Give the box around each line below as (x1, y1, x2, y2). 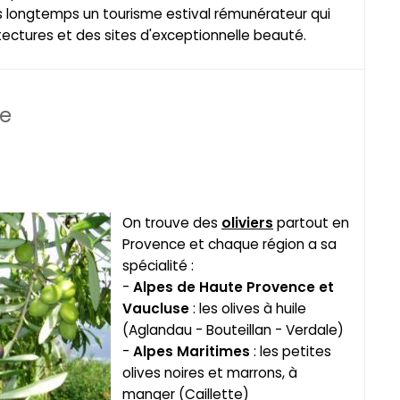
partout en (273, 213, 349, 233)
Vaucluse (122, 299, 189, 319)
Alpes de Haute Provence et (133, 278, 334, 297)
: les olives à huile (189, 299, 306, 319)
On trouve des (122, 213, 221, 233)
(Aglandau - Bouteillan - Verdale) (122, 321, 344, 340)
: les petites (250, 342, 331, 362)
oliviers (221, 213, 273, 233)
